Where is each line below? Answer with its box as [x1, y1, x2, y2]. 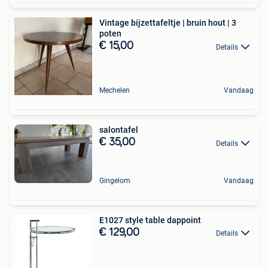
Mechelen [99, 86, 130, 95]
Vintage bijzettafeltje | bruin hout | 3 [99, 18, 236, 28]
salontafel [99, 125, 138, 135]
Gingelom [99, 176, 130, 185]
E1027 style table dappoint [145, 215, 201, 226]
